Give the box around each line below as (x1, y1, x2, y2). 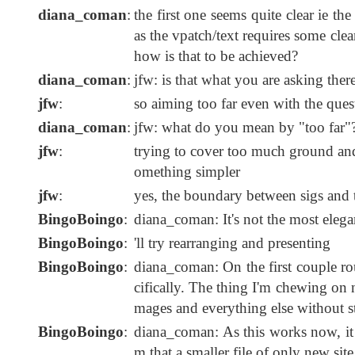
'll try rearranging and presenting (134, 235, 330, 252)
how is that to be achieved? (134, 48, 298, 65)
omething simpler (134, 163, 240, 181)
